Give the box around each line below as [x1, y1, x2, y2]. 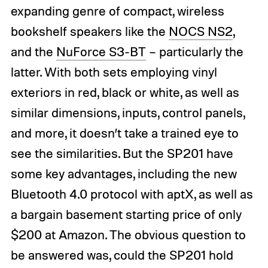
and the [10, 44, 56, 60]
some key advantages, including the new [10, 166, 237, 182]
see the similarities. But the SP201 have [10, 145, 233, 162]
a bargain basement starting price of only [10, 206, 242, 223]
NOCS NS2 [168, 23, 233, 39]
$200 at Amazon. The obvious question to [10, 227, 246, 243]
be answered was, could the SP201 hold [10, 247, 233, 263]
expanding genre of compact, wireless [10, 3, 224, 19]
